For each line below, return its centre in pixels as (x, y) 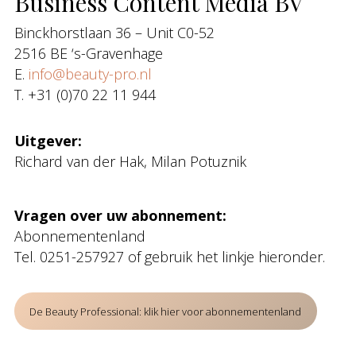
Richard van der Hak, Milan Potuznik (130, 161)
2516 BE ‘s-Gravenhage (89, 53)
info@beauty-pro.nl (90, 74)
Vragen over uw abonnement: (120, 215)
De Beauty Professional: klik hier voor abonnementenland (166, 311)
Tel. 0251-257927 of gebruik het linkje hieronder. (170, 257)
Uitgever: (48, 141)
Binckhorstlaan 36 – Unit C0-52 (114, 33)
